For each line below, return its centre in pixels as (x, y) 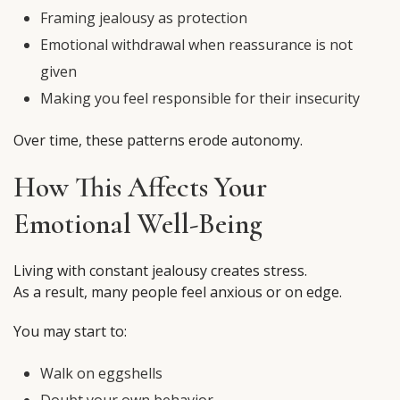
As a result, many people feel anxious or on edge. (178, 292)
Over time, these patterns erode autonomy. (158, 141)
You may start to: (70, 332)
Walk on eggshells (101, 374)
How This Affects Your (140, 187)
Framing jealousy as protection (144, 18)
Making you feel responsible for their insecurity (200, 99)
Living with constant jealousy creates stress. (160, 271)
